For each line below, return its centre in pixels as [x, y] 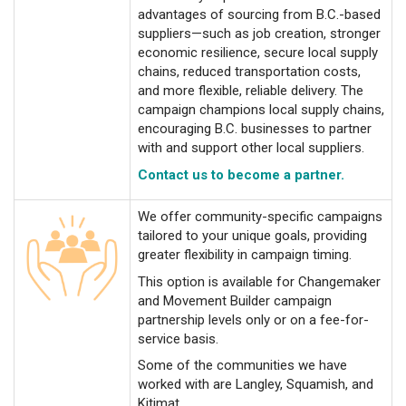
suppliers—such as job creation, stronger [259, 34]
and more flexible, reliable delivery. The [251, 91]
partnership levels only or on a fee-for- [253, 319]
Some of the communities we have [242, 365]
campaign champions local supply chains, [261, 110]
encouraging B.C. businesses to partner [255, 129]
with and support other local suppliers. [251, 148]
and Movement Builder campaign [235, 300]
